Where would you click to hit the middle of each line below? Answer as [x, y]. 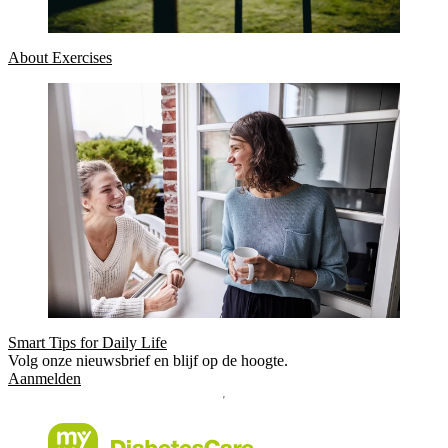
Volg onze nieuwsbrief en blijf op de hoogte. [148, 360]
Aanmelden [44, 378]
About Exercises [60, 57]
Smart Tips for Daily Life [87, 342]
